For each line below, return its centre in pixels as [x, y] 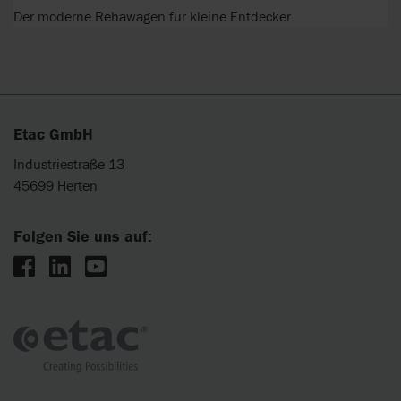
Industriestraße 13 [69, 163]
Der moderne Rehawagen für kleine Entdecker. [154, 16]
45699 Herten [55, 185]
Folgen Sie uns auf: [83, 235]
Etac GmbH [53, 134]
